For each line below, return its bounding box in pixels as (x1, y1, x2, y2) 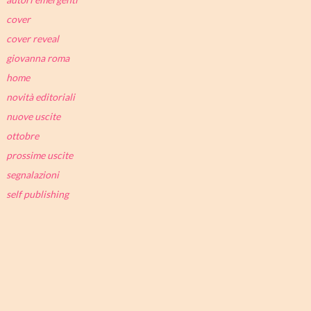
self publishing (6, 187, 69, 200)
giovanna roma (6, 51, 69, 64)
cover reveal (6, 32, 59, 44)
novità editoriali (6, 90, 75, 103)
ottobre (6, 129, 39, 142)
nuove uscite (6, 110, 60, 122)
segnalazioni (6, 168, 59, 180)
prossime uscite (6, 149, 73, 161)
